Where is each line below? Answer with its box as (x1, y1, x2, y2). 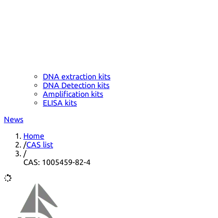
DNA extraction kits (43, 72, 110, 81)
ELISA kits (43, 98, 77, 107)
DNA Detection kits (43, 80, 109, 90)
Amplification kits (43, 89, 103, 98)
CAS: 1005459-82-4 (23, 157, 91, 166)
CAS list (26, 140, 53, 149)
